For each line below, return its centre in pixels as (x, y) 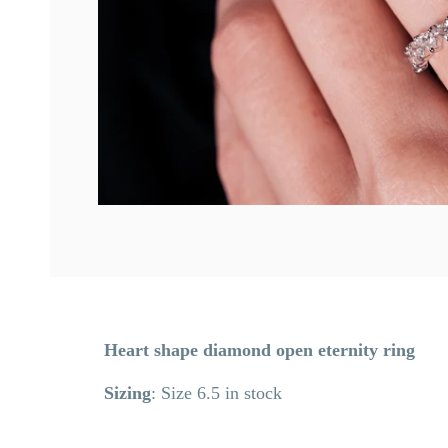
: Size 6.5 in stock (216, 392)
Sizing (127, 392)
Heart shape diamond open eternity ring (264, 349)
